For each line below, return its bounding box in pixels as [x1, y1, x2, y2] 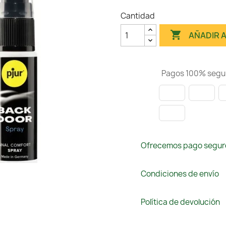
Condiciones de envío [141, 168, 219, 179]
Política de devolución [141, 197, 220, 207]
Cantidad [121, 11, 155, 21]
